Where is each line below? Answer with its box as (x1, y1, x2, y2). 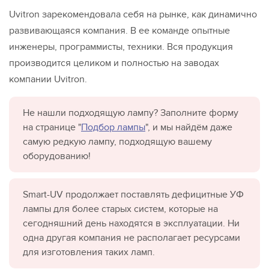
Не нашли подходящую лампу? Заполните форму (23, 106, 238, 119)
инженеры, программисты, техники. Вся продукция (9, 40, 233, 53)
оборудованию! (23, 150, 91, 162)
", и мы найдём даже (145, 121, 232, 133)
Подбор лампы (81, 121, 145, 133)
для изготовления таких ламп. (23, 246, 155, 258)
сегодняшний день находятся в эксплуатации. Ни (23, 217, 240, 229)
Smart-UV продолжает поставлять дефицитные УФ (23, 188, 244, 201)
